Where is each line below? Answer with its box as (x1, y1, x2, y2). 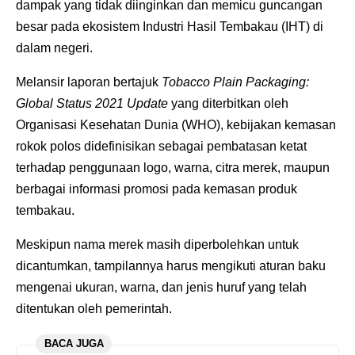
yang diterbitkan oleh (168, 96, 288, 110)
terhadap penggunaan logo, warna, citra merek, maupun (16, 160, 330, 174)
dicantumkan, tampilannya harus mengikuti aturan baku (16, 258, 326, 273)
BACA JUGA (44, 338, 104, 350)
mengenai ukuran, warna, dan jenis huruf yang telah (16, 280, 307, 294)
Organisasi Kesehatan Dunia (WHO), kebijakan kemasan (16, 117, 336, 132)
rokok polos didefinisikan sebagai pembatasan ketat (16, 139, 307, 153)
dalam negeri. (16, 40, 93, 55)
